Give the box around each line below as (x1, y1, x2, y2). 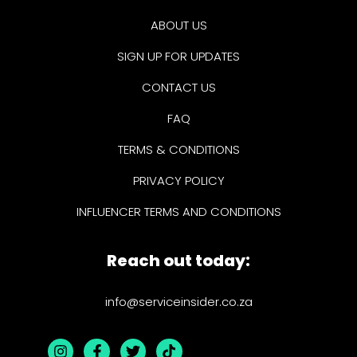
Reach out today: (107, 249, 250, 272)
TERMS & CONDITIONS (117, 140, 240, 158)
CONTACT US (141, 78, 216, 96)
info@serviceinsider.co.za (104, 292, 253, 310)
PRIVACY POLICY (132, 171, 225, 189)
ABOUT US (150, 16, 207, 33)
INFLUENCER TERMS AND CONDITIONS (76, 202, 281, 220)
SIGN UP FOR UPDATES (117, 47, 240, 65)
